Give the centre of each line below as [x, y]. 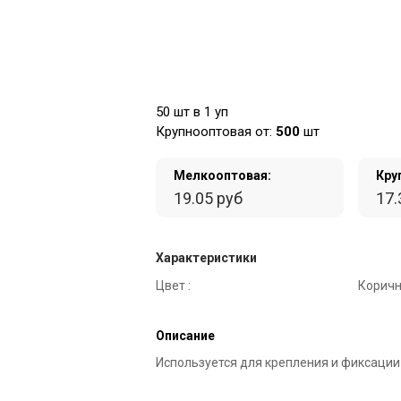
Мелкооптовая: [222, 175]
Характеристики [206, 258]
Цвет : [173, 286]
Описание [185, 336]
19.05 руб [208, 198]
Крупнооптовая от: [216, 132]
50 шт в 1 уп [192, 112]
